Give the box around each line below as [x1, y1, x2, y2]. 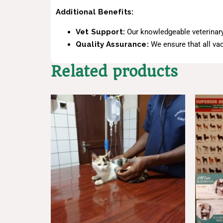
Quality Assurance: [76, 39, 149, 49]
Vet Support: [76, 27, 125, 36]
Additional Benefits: [56, 7, 133, 16]
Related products [51, 62, 178, 80]
